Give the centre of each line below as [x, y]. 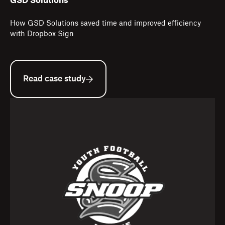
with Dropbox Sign [42, 34]
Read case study [54, 79]
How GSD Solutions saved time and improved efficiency [105, 24]
